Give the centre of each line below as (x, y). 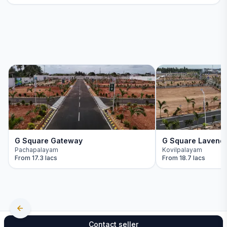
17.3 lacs (45, 158)
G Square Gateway (49, 141)
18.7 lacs (193, 158)
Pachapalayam (36, 150)
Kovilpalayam (182, 150)
